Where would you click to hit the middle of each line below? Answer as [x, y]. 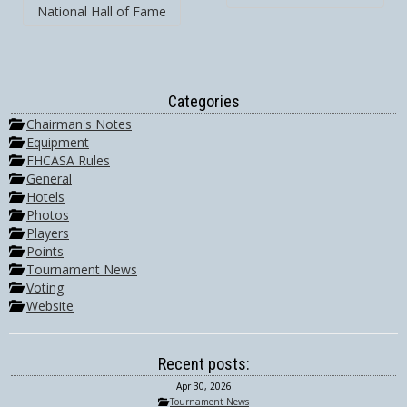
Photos [48, 215]
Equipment [58, 142]
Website [50, 306]
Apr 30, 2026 [203, 386]
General [49, 179]
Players [48, 233]
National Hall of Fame [102, 11]
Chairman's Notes [79, 124]
